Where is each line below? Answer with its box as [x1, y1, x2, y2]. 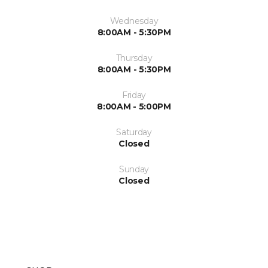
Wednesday [109, 16, 159, 27]
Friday [121, 90, 147, 101]
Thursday [115, 53, 153, 64]
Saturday [116, 127, 152, 138]
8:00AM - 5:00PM [97, 101, 171, 112]
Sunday [118, 164, 150, 175]
